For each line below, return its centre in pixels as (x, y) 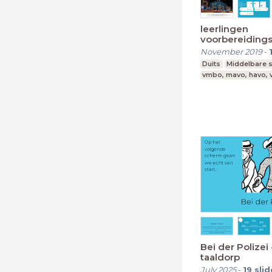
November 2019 (231, 52)
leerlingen (224, 29)
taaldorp (220, 257)
